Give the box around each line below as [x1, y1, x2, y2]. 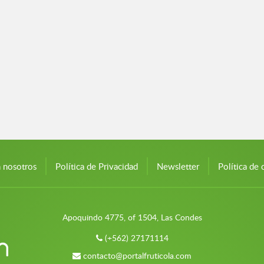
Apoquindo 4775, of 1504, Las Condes [62, 212, 202, 223]
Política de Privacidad [55, 160, 138, 172]
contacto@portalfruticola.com [83, 250, 192, 261]
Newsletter [157, 160, 199, 172]
